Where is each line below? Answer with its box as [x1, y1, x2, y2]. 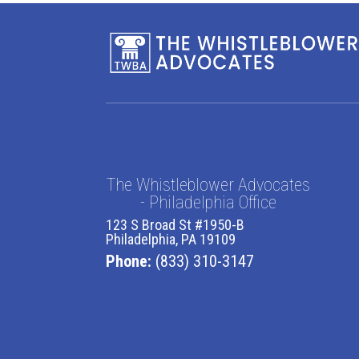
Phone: [106, 252, 155, 271]
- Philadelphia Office [139, 192, 276, 212]
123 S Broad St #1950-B [106, 216, 244, 233]
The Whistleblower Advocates [106, 175, 310, 195]
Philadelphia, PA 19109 [106, 231, 236, 248]
